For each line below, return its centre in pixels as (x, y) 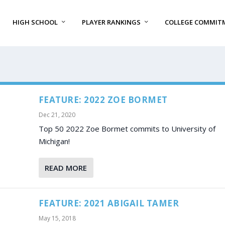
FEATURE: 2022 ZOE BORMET (103, 99)
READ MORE (66, 167)
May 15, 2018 (57, 218)
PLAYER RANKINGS (111, 22)
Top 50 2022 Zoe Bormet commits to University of (127, 128)
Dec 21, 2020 (57, 115)
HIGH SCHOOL (35, 22)
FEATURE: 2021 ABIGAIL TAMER (109, 203)
